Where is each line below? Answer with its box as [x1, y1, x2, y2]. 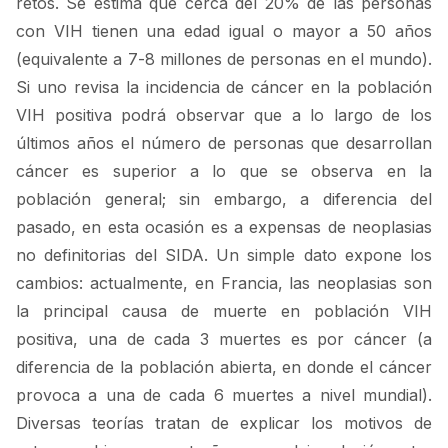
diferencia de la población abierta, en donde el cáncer [16, 357, 432, 378]
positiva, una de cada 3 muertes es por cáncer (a [16, 329, 432, 350]
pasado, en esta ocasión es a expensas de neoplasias [16, 217, 432, 238]
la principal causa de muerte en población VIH [16, 301, 432, 322]
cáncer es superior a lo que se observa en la [16, 161, 432, 182]
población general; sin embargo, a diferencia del [16, 189, 432, 210]
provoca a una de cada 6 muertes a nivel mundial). [16, 385, 432, 406]
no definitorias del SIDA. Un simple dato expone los [16, 245, 432, 266]
